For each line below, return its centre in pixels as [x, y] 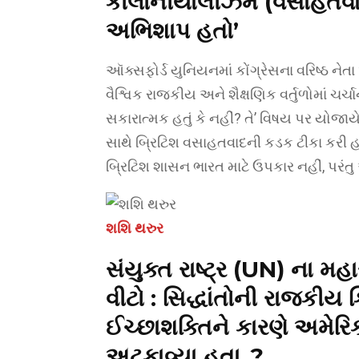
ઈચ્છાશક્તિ [159, 327]
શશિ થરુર [135, 228]
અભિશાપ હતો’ [172, 30]
